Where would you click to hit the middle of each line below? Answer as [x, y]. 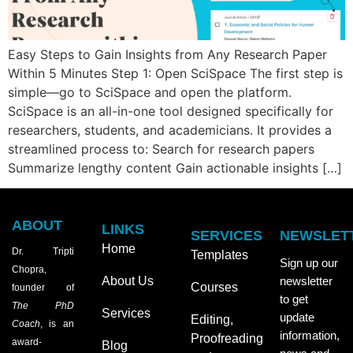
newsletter [306, 281]
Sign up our [308, 263]
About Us [127, 281]
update [297, 318]
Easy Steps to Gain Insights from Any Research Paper [167, 54]
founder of [43, 288]
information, [309, 336]
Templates [219, 255]
